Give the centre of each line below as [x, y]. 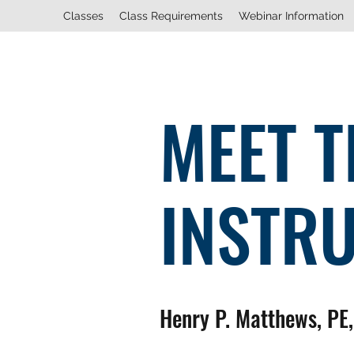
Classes [83, 16]
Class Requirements [171, 16]
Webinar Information [291, 16]
